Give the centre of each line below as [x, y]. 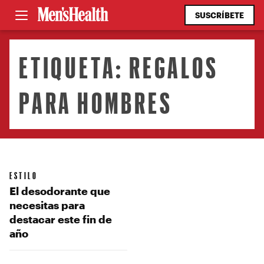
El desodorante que [60, 191]
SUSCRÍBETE [220, 15]
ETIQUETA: [74, 67]
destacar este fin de [61, 219]
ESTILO [24, 175]
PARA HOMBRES [96, 102]
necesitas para [47, 205]
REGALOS [174, 67]
